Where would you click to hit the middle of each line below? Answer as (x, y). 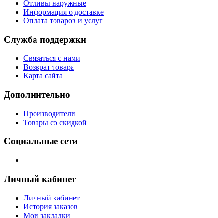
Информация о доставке (64, 12)
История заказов (51, 206)
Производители (49, 113)
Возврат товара (49, 67)
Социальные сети (41, 141)
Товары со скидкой (55, 122)
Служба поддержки (45, 39)
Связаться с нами (52, 58)
